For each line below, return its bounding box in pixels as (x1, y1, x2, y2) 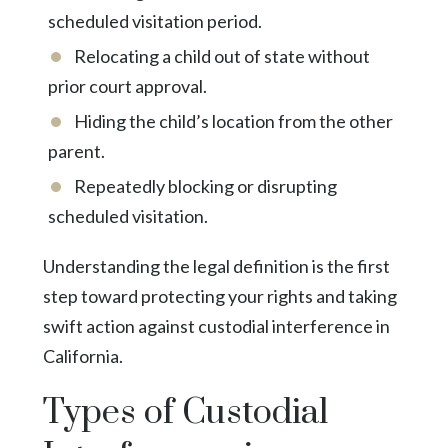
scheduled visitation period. (47, 9, 262, 32)
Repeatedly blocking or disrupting (73, 174, 337, 197)
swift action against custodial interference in (42, 314, 390, 337)
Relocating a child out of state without (73, 44, 370, 67)
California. (42, 344, 123, 367)
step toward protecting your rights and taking (42, 284, 397, 307)
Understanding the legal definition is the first (42, 254, 390, 277)
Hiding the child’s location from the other (73, 109, 393, 132)
